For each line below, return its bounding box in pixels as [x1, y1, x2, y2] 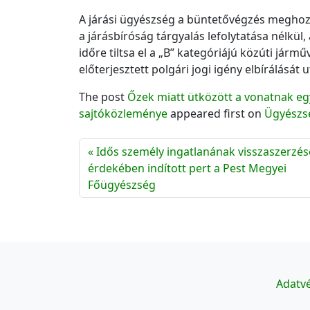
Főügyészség [88, 177, 156, 193]
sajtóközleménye [79, 106, 167, 122]
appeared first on [167, 106, 264, 122]
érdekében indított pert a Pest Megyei [88, 161, 286, 176]
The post [79, 89, 127, 105]
